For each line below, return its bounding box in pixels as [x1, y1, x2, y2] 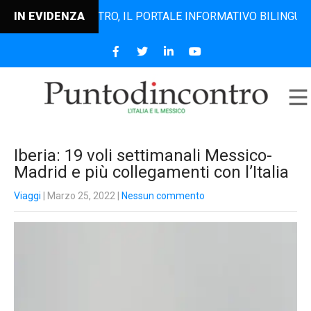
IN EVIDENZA [14, 10, 85, 23]
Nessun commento [121, 190, 205, 201]
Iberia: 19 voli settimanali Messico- [14, 146, 272, 165]
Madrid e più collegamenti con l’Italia [14, 162, 289, 182]
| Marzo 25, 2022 [41, 190, 115, 201]
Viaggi [14, 190, 41, 201]
